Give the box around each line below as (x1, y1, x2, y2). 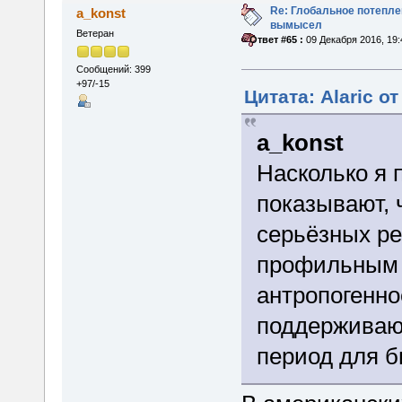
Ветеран (75, 27, 114, 39)
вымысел (269, 18, 322, 31)
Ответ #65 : (249, 33, 303, 45)
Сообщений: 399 (75, 64, 151, 75)
